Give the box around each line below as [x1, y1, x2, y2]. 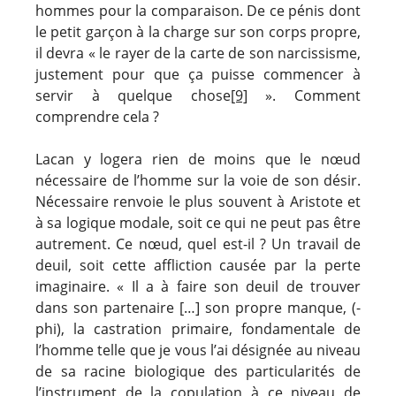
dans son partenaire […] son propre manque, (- [35, 297, 361, 317]
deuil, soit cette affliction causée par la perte [35, 255, 361, 275]
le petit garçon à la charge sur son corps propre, [35, 21, 361, 42]
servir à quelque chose [35, 85, 231, 105]
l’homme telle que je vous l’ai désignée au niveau [35, 339, 361, 360]
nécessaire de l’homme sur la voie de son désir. [35, 170, 361, 190]
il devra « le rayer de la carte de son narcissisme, [35, 42, 361, 63]
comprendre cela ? [35, 106, 159, 126]
